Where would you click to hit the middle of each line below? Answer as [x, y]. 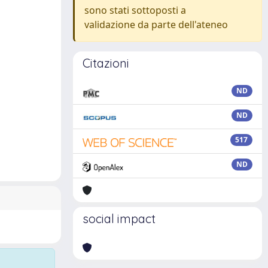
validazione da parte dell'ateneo [156, 25]
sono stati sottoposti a [135, 10]
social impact [119, 219]
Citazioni [106, 63]
